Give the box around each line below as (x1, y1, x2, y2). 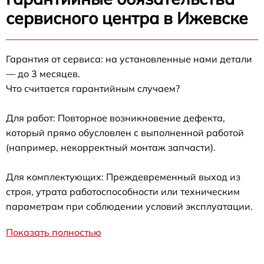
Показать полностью (6, 226, 101, 238)
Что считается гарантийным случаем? (6, 82, 180, 94)
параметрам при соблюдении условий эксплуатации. (6, 200, 253, 212)
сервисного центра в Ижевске (6, 7, 248, 28)
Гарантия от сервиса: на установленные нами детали (6, 52, 252, 65)
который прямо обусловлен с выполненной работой (6, 126, 244, 138)
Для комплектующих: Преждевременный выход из (6, 170, 240, 183)
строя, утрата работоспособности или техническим (6, 185, 240, 197)
